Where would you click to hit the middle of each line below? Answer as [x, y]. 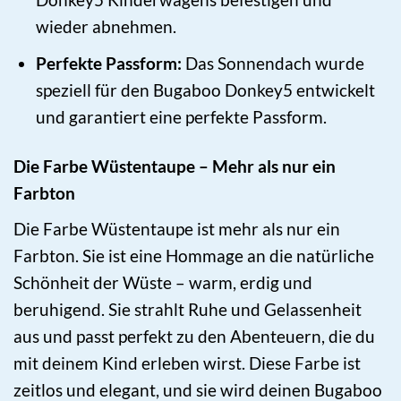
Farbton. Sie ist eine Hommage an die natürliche [194, 255]
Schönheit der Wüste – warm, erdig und [163, 282]
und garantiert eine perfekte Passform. [181, 117]
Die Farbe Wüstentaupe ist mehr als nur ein [177, 228]
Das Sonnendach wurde [273, 64]
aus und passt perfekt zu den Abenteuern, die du [194, 336]
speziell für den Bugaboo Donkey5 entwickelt [205, 90]
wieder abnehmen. [106, 26]
